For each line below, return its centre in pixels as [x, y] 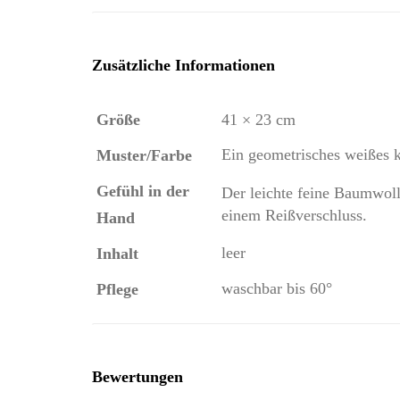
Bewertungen [137, 376]
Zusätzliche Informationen [183, 65]
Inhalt [117, 253]
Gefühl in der [143, 191]
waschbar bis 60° [277, 288]
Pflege [117, 289]
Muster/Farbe [144, 155]
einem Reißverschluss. [294, 215]
